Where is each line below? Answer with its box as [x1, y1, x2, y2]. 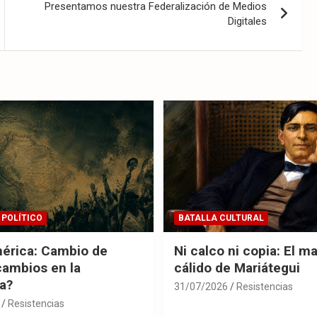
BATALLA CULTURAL [178, 212, 264, 223]
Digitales [228, 15, 267, 28]
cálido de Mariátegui [174, 259, 300, 276]
